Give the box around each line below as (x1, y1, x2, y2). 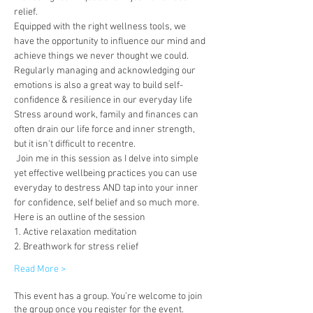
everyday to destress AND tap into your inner (14, 182, 201, 194)
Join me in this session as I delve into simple (14, 153, 201, 165)
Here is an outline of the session (14, 212, 145, 224)
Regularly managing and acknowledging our (14, 65, 198, 77)
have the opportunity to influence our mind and (14, 36, 208, 48)
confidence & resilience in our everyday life (14, 94, 196, 106)
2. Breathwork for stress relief (14, 241, 138, 253)
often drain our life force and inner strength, (14, 124, 197, 136)
